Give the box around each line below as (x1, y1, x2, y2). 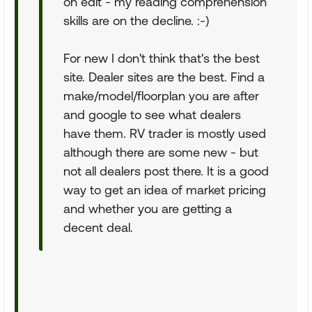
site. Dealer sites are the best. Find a (63, 70, 265, 84)
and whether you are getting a (63, 201, 232, 216)
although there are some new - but (63, 145, 258, 159)
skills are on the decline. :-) (63, 13, 209, 28)
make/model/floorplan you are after (63, 88, 259, 103)
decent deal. (63, 220, 133, 235)
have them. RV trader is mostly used (63, 126, 266, 141)
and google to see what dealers (63, 107, 241, 122)
